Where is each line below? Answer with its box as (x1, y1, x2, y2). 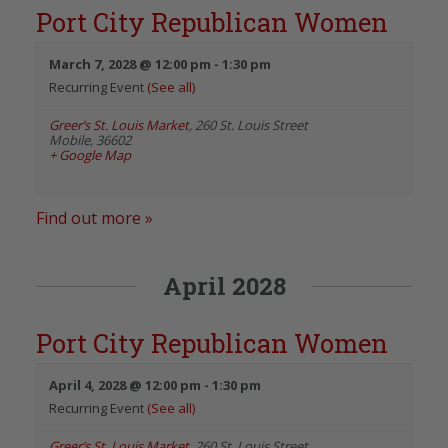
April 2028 (162, 269, 286, 302)
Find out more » (36, 206, 153, 229)
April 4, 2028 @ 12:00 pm (49, 375, 201, 394)
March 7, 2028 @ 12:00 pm (49, 54, 211, 73)
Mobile (49, 130, 90, 149)
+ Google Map (49, 145, 131, 164)
